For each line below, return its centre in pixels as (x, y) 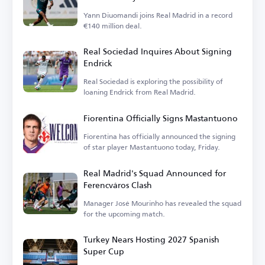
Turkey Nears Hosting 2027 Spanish (151, 240)
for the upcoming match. (124, 214)
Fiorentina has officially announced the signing (159, 137)
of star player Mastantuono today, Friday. (152, 147)
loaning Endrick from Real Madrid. (140, 92)
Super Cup (104, 251)
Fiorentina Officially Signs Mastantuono (161, 118)
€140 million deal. (113, 26)
